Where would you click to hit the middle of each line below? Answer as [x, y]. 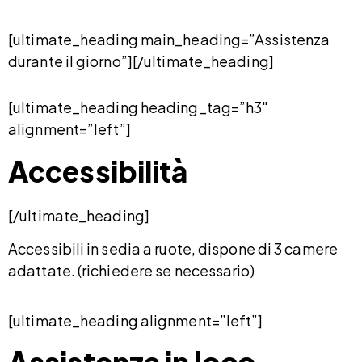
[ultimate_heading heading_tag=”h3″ [139, 107]
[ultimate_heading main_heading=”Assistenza [169, 40]
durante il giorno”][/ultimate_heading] [141, 61]
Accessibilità [98, 171]
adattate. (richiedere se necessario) [131, 270]
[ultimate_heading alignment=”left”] [136, 320]
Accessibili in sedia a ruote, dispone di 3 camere [173, 248]
